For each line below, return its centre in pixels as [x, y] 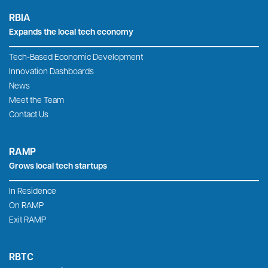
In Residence [33, 191]
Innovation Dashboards [51, 72]
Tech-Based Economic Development [76, 57]
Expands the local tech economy [71, 32]
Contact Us [29, 115]
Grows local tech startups [58, 166]
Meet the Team [36, 100]
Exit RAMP [28, 220]
